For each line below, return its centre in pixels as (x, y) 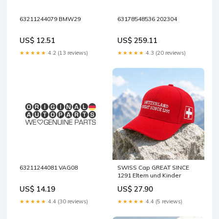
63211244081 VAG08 (49, 167)
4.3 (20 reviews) (165, 53)
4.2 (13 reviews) (67, 53)
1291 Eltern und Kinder (149, 175)
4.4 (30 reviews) (67, 201)
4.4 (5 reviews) (163, 201)
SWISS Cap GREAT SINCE (153, 167)
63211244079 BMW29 (50, 19)
